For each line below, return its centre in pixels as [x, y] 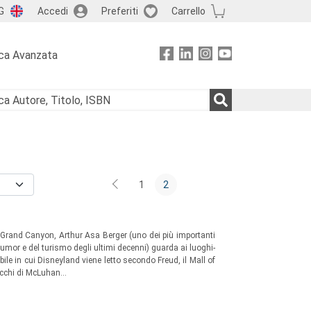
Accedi [52, 11]
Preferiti [119, 11]
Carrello [188, 11]
